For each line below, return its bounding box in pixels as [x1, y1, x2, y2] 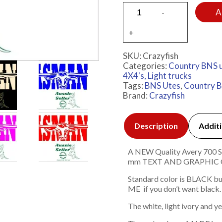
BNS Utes [144, 80, 180, 91]
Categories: [122, 60, 168, 71]
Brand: [122, 90, 149, 101]
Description [134, 121, 178, 131]
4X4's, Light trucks [122, 70, 192, 81]
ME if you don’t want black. [127, 184, 221, 194]
